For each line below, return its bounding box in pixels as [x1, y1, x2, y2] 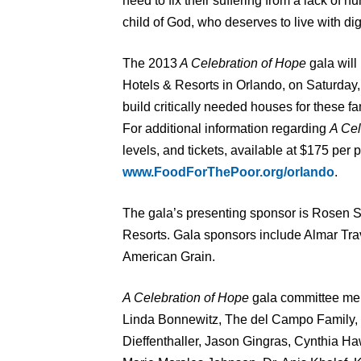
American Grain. [122, 250, 215, 263]
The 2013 [122, 56, 177, 70]
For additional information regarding [122, 122, 330, 135]
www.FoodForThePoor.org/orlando [122, 165, 334, 179]
